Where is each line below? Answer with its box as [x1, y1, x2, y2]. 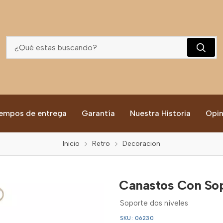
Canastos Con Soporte [79, 10, 144, 17]
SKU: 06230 [120, 215, 154, 222]
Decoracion [122, 139, 160, 148]
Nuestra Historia [130, 109, 191, 118]
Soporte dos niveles [120, 199, 188, 208]
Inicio [63, 139, 80, 148]
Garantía [82, 109, 115, 118]
